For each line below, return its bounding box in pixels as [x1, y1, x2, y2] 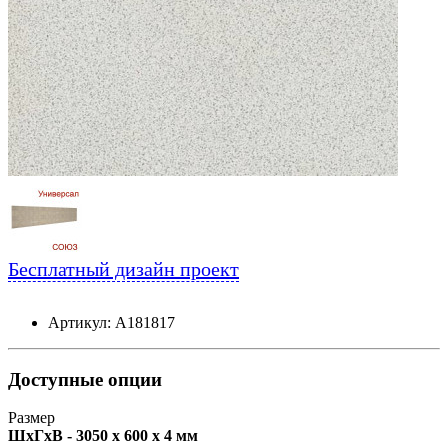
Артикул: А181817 [48, 313, 175, 331]
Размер [8, 409, 55, 427]
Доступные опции [8, 368, 162, 390]
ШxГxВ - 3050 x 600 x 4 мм [8, 427, 198, 445]
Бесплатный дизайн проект [8, 257, 239, 280]
